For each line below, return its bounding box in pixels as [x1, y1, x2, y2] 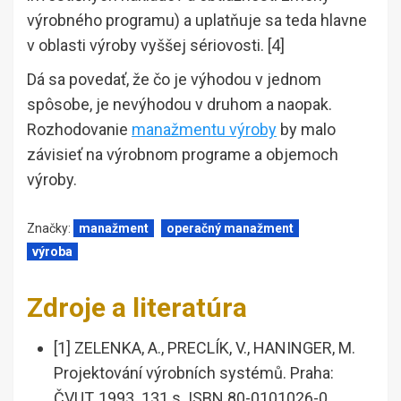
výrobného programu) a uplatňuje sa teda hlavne [27, 11, 367, 30]
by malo [277, 120, 336, 140]
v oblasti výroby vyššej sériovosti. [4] [27, 36, 285, 55]
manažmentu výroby [132, 120, 277, 140]
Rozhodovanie [27, 120, 132, 140]
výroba [32, 244, 73, 260]
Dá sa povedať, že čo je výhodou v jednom [27, 70, 321, 90]
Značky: [27, 221, 73, 236]
